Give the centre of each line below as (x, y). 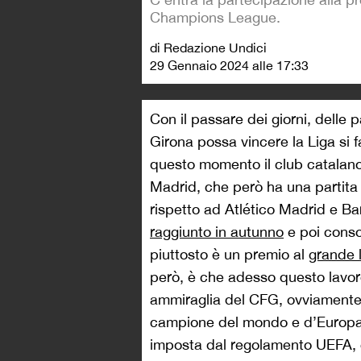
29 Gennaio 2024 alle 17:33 (229, 65)
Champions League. (215, 17)
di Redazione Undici (208, 48)
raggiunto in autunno (217, 232)
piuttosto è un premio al (229, 254)
